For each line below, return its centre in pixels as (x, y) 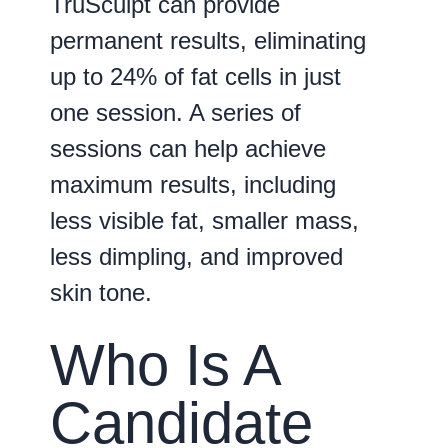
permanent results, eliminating (208, 40)
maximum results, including (193, 184)
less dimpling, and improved (196, 256)
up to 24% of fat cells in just (195, 76)
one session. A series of (175, 112)
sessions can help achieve (188, 148)
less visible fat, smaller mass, (204, 220)
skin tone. (101, 292)
